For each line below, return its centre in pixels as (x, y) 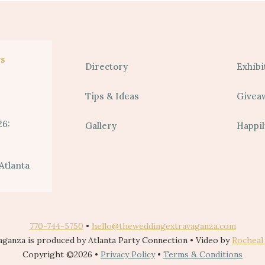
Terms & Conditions (203, 254)
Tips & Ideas (112, 96)
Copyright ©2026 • (62, 254)
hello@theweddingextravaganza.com (164, 226)
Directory (107, 67)
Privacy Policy (128, 254)
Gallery (101, 126)
